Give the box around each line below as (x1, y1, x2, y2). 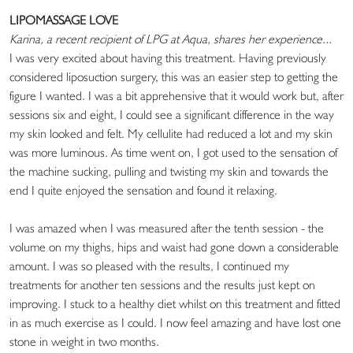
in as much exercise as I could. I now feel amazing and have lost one (9, 314, 341, 330)
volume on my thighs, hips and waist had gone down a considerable (9, 239, 339, 255)
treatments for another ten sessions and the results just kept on (9, 277, 315, 292)
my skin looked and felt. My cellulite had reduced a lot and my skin (9, 125, 333, 141)
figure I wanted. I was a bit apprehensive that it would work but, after (9, 87, 344, 103)
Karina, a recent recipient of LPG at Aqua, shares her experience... (9, 31, 332, 46)
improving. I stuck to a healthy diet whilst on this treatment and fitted (9, 295, 340, 311)
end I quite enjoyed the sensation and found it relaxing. (9, 182, 277, 198)
